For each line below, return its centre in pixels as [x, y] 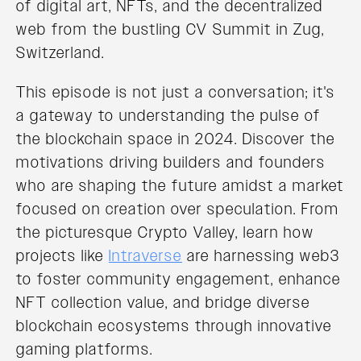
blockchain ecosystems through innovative [174, 326]
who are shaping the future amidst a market [180, 186]
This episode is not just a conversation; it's [176, 92]
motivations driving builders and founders [171, 162]
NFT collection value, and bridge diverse [163, 303]
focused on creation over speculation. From [178, 209]
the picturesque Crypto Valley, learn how [165, 232]
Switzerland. [60, 53]
